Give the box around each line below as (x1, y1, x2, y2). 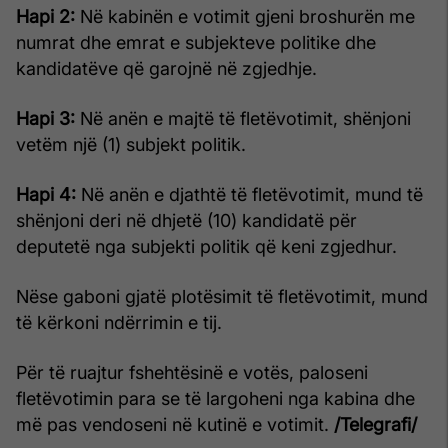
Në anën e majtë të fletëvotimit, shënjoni (75, 107, 411, 129)
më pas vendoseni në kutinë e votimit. (16, 413, 334, 435)
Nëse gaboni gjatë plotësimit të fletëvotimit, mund (16, 285, 428, 307)
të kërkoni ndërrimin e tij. (16, 311, 222, 333)
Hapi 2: (16, 5, 75, 27)
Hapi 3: (16, 107, 75, 129)
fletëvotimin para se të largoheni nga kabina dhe (16, 387, 415, 409)
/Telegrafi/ (334, 413, 417, 435)
